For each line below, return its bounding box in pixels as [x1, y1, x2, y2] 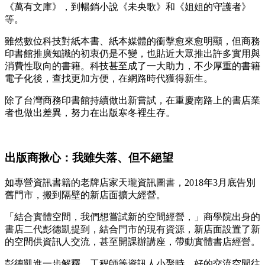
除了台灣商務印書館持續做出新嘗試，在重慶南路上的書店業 [5, 95, 260, 105]
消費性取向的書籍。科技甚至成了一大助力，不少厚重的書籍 [5, 60, 260, 71]
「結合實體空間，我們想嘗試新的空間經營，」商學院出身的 [5, 212, 260, 222]
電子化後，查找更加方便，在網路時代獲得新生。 [5, 73, 213, 83]
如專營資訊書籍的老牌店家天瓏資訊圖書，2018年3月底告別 [5, 177, 256, 188]
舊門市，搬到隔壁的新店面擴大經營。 [5, 190, 166, 201]
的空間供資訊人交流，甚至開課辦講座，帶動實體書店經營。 [5, 237, 260, 247]
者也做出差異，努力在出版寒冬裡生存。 [5, 107, 175, 118]
